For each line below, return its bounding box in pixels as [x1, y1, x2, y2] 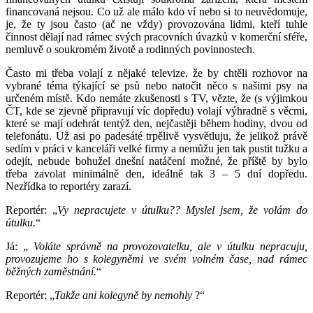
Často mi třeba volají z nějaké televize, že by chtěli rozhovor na [6, 66, 307, 79]
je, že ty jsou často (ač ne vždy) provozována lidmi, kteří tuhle [6, 17, 307, 30]
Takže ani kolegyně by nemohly [54, 289, 192, 301]
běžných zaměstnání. [6, 265, 96, 277]
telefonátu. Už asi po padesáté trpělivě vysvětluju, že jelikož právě [6, 129, 307, 142]
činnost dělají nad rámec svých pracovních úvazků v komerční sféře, [6, 30, 307, 43]
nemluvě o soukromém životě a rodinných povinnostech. [6, 43, 255, 55]
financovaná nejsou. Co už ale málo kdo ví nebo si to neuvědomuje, [6, 5, 307, 17]
